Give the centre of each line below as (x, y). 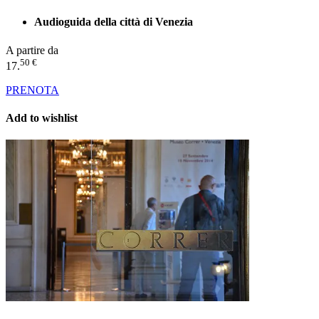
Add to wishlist (42, 118)
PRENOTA (32, 90)
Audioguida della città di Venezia (114, 22)
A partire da (32, 50)
